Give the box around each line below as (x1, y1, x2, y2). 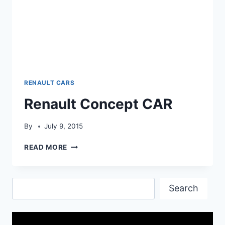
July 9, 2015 (44, 122, 83, 131)
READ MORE (24, 143, 68, 152)
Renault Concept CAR (24, 95, 172, 113)
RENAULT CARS (24, 78, 75, 86)
